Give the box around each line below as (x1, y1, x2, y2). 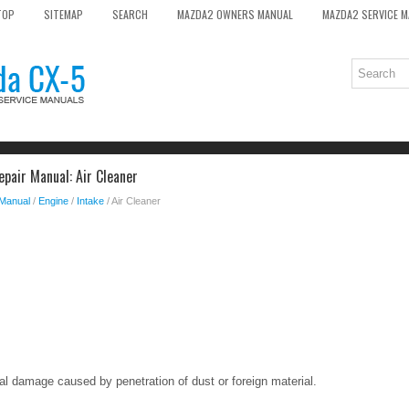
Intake (77, 195, 104, 206)
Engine (38, 195, 68, 206)
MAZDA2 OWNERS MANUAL (177, 6, 293, 22)
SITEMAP (44, 6, 83, 22)
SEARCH (112, 6, 148, 22)
